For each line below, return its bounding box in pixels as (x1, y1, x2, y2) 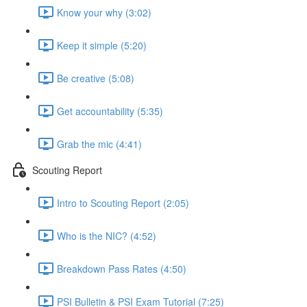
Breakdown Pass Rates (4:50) (57, 261, 186, 275)
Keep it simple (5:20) (57, 38, 147, 52)
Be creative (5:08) (57, 71, 134, 85)
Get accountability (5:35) (57, 103, 163, 118)
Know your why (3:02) (57, 5, 151, 19)
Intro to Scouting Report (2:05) (57, 195, 189, 210)
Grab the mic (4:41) (57, 136, 142, 151)
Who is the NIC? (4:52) (57, 228, 156, 243)
